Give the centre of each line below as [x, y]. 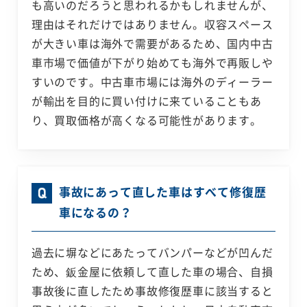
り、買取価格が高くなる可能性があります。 [146, 120]
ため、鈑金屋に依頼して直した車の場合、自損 [152, 272]
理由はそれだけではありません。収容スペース [152, 24]
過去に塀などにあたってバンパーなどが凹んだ [152, 253]
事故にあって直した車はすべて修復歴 [162, 192]
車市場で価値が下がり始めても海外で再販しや [152, 63]
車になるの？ [95, 212]
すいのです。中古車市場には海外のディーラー [152, 82]
